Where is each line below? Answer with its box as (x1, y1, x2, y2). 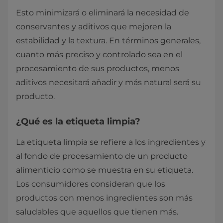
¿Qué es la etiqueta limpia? (16, 116, 140, 127)
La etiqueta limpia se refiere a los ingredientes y (16, 137, 206, 147)
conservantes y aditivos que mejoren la (16, 22, 171, 31)
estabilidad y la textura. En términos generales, (16, 36, 201, 45)
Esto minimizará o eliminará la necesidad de (16, 8, 189, 17)
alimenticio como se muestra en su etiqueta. (16, 165, 193, 175)
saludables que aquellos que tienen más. (16, 207, 178, 217)
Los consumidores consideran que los (16, 179, 165, 189)
